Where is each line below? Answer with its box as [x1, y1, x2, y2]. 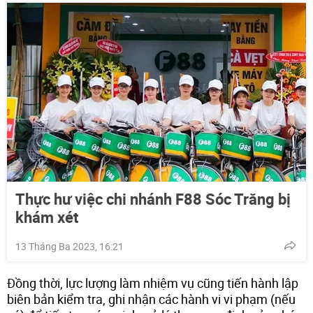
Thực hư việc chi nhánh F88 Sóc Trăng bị [15, 188, 291, 209]
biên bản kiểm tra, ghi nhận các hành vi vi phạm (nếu [7, 290, 296, 307]
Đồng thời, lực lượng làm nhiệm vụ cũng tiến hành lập [7, 274, 298, 291]
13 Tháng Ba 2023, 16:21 [15, 239, 124, 253]
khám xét [15, 206, 78, 227]
